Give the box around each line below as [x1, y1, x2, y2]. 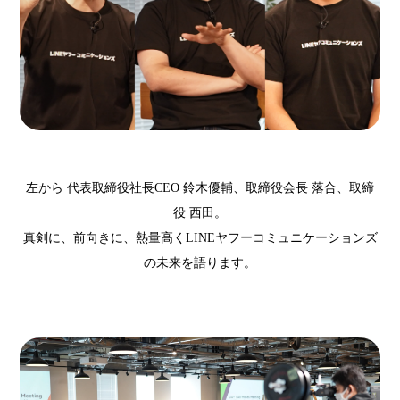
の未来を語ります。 [144, 256, 256, 271]
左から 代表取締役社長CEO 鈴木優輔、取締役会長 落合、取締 [26, 181, 374, 196]
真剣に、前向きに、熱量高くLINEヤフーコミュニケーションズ [22, 231, 378, 246]
